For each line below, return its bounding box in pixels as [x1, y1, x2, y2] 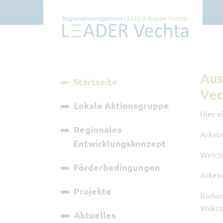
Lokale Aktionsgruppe [74, 100, 169, 111]
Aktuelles [74, 209, 116, 221]
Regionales [74, 123, 122, 135]
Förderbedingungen [74, 161, 160, 173]
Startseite [74, 76, 117, 87]
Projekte [74, 185, 111, 197]
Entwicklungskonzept [73, 137, 166, 149]
